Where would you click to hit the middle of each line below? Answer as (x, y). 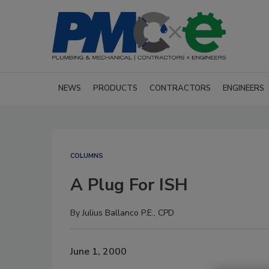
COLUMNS (87, 156)
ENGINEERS (243, 88)
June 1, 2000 (98, 251)
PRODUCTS (115, 88)
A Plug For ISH (129, 185)
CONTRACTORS (180, 88)
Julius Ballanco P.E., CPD (128, 213)
